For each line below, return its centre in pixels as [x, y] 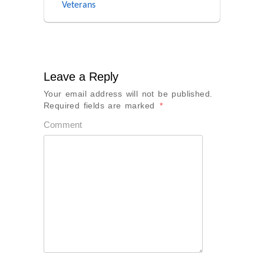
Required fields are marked [101, 106]
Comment [63, 125]
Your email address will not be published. [128, 94]
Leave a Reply [81, 77]
